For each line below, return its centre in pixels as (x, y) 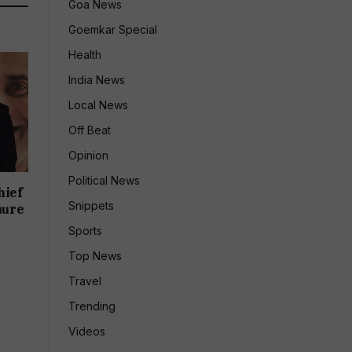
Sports (85, 231)
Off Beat (90, 130)
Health (85, 55)
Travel (85, 281)
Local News (98, 105)
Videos (87, 331)
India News (97, 80)
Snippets (91, 205)
